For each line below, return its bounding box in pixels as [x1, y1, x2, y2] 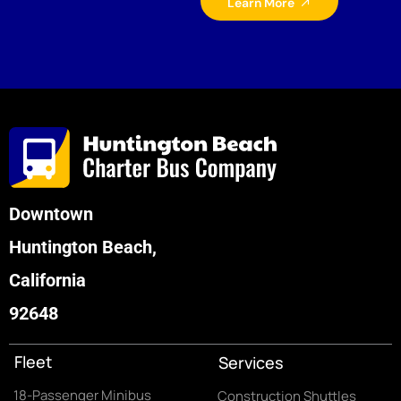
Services [218, 352, 284, 373]
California [9, 269, 86, 291]
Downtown [9, 203, 93, 225]
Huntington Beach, [9, 236, 157, 258]
